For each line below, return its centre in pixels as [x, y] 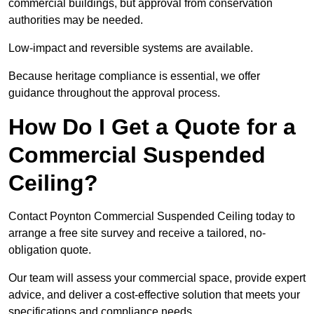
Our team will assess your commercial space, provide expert [157, 278]
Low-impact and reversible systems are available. [131, 48]
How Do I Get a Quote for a [152, 127]
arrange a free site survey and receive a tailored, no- [137, 233]
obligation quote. [50, 250]
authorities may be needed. [76, 20]
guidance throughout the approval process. [114, 93]
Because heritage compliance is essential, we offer [134, 76]
